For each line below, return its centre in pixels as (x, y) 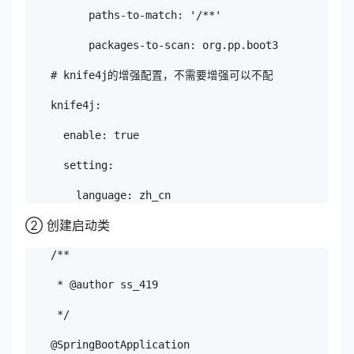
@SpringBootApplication (107, 344)
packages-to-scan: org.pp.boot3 (152, 45)
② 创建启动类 (68, 225)
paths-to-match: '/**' (123, 15)
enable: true (82, 135)
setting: (70, 165)
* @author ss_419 (92, 284)
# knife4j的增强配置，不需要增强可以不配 (149, 75)
